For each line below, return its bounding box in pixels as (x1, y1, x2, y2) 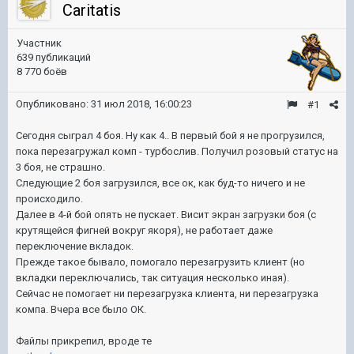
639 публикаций (17, 51, 91, 63)
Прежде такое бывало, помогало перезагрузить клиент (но (16, 256, 305, 268)
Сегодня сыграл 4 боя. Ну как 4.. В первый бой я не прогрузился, (16, 130, 325, 141)
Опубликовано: (16, 98, 91, 110)
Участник (17, 37, 62, 49)
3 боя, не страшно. (16, 161, 105, 173)
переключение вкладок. (16, 240, 134, 252)
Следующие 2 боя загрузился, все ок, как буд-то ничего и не (16, 177, 305, 189)
